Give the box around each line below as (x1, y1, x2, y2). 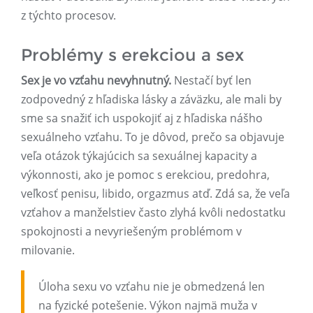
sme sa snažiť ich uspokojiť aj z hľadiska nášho (21, 110, 263, 126)
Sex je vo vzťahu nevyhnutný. (21, 73, 171, 89)
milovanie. (21, 242, 75, 259)
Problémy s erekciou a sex (21, 45, 244, 66)
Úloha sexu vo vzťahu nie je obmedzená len (38, 279, 265, 295)
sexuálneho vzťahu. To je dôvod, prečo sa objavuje (21, 129, 284, 145)
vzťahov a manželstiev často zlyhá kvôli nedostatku (21, 205, 286, 221)
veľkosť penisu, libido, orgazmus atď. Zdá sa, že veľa (21, 186, 290, 202)
